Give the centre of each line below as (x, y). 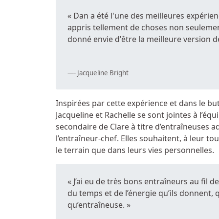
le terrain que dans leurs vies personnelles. (135, 150)
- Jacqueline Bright (101, 73)
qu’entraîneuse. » (99, 205)
